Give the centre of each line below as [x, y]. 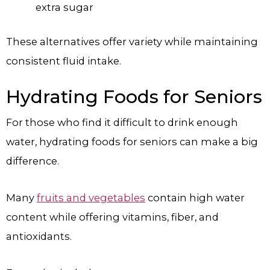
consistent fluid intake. [64, 61]
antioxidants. [39, 237]
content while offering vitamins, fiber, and [112, 217]
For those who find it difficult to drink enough [122, 123]
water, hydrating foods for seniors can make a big [132, 142]
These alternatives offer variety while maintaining [132, 41]
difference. [33, 161]
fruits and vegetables [91, 198]
